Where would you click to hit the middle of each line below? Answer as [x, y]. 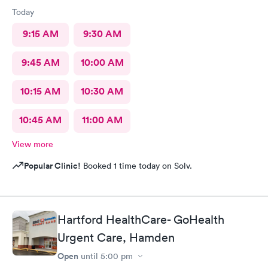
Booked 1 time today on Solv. [136, 165]
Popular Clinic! [52, 165]
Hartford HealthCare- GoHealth [141, 220]
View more [33, 144]
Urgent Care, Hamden [116, 237]
